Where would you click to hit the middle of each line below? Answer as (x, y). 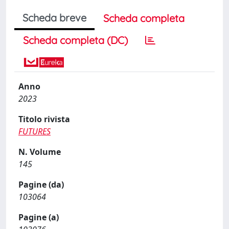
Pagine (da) (41, 184)
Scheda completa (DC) (75, 40)
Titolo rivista (44, 119)
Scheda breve (54, 17)
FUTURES (35, 131)
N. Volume (40, 152)
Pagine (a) (39, 217)
